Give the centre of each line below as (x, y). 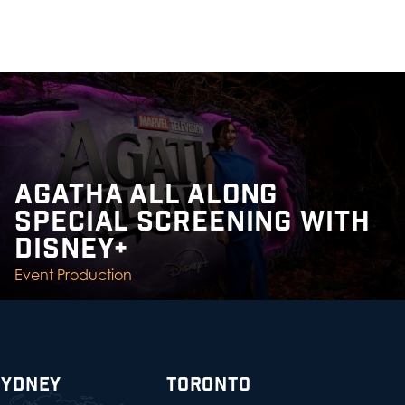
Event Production (73, 275)
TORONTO (209, 385)
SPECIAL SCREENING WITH (193, 222)
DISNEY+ (72, 250)
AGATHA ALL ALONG (146, 195)
